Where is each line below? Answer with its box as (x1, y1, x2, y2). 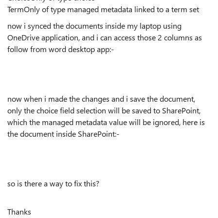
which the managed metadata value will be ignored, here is (7, 117, 205, 127)
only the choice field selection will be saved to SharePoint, (7, 105, 200, 115)
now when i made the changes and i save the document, (7, 93, 195, 104)
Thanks (7, 206, 31, 217)
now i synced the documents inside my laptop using (7, 20, 182, 31)
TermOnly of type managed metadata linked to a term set (7, 4, 199, 14)
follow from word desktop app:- (7, 44, 114, 54)
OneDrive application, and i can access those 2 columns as (7, 32, 202, 42)
